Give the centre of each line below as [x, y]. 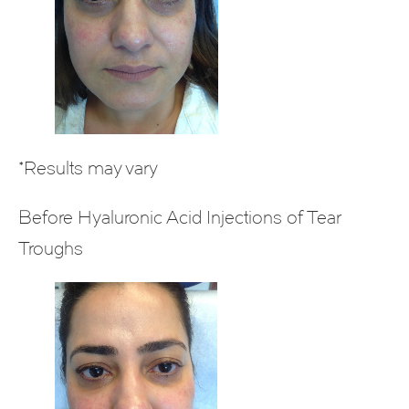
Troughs [51, 249]
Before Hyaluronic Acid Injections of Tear [180, 218]
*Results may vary [88, 168]
